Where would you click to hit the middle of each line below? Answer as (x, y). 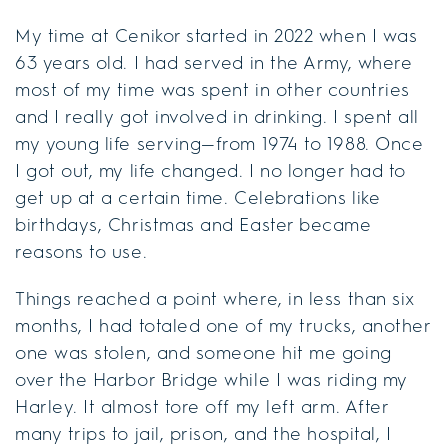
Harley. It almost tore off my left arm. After (202, 406)
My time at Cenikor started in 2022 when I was (216, 35)
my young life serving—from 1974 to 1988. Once (219, 143)
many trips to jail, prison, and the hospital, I (203, 433)
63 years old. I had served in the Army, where (214, 62)
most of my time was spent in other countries (212, 89)
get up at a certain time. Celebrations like (198, 197)
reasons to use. (81, 251)
